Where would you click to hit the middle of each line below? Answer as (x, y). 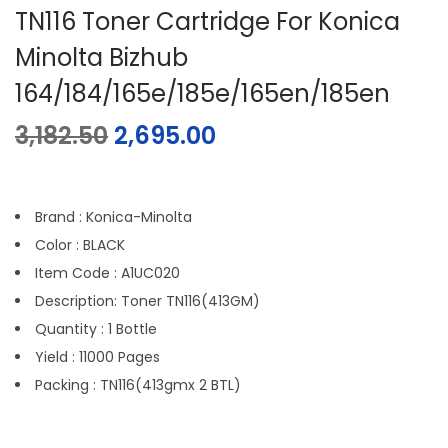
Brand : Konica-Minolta (113, 216)
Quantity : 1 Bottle (96, 328)
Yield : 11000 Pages (97, 356)
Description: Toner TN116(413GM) (147, 300)
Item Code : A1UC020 (107, 272)
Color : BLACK (80, 244)
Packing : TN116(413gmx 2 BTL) (138, 384)
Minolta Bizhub (101, 57)
